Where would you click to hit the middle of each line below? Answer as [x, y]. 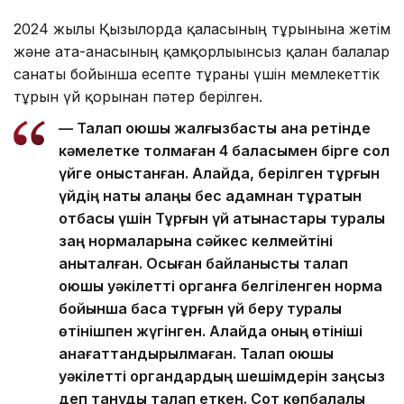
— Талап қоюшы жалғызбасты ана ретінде [215, 128]
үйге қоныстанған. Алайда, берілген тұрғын [219, 173]
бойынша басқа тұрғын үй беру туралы [200, 308]
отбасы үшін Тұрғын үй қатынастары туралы [222, 218]
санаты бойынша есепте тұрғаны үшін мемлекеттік [197, 73]
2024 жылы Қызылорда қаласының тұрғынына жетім [202, 28]
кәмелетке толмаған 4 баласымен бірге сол [224, 150]
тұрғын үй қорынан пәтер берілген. [138, 96]
